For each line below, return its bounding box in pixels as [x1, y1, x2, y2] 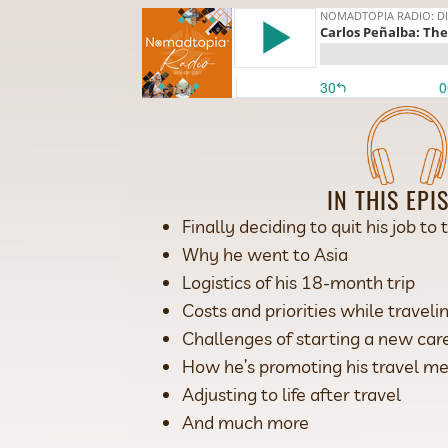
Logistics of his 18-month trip [182, 270, 415, 294]
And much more [182, 410, 309, 434]
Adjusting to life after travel [182, 382, 401, 406]
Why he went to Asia [182, 242, 348, 266]
